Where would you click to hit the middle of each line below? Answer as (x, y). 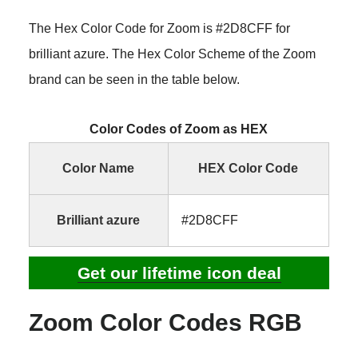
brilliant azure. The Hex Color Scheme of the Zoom (172, 54)
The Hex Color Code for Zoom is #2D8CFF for (159, 29)
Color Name (99, 169)
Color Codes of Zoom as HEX (179, 129)
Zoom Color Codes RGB (165, 322)
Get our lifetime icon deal (179, 272)
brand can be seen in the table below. (134, 80)
